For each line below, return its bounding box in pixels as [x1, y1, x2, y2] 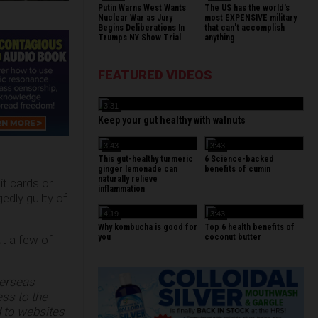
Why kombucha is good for [98, 222, 197, 232]
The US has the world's [204, 3, 290, 13]
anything [204, 33, 235, 43]
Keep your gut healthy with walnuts [98, 114, 246, 126]
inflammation [98, 184, 145, 194]
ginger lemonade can [98, 164, 177, 174]
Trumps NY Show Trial [98, 33, 181, 43]
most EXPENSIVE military [204, 13, 297, 23]
